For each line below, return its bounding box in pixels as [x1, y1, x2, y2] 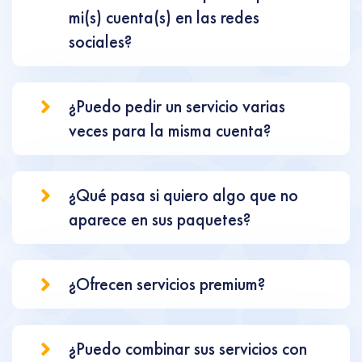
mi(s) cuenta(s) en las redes [69, 6, 259, 28]
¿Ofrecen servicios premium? [69, 273, 265, 295]
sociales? [69, 31, 132, 53]
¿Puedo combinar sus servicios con [69, 338, 307, 360]
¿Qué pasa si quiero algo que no [69, 184, 298, 206]
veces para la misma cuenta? [69, 120, 271, 141]
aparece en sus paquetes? [69, 208, 250, 230]
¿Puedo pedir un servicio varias [69, 95, 285, 117]
